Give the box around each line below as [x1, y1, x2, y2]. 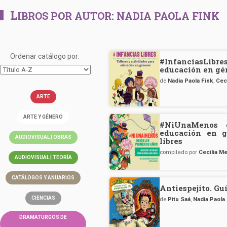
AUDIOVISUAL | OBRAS [15, 134, 71, 140]
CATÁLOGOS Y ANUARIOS [12, 175, 74, 180]
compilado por [160, 148, 199, 156]
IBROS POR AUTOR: [17, 9, 117, 22]
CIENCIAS [31, 195, 55, 201]
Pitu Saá [168, 196, 191, 203]
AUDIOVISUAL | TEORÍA [14, 155, 72, 160]
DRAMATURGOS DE [19, 214, 67, 220]
